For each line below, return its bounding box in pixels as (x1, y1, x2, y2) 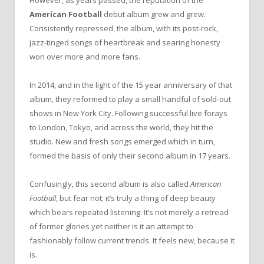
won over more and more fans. (29, 51, 140, 62)
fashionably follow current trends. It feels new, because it (29, 235, 235, 246)
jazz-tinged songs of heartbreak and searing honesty (29, 37, 220, 48)
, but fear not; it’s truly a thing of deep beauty (56, 193, 216, 204)
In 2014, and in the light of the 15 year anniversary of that (29, 80, 232, 91)
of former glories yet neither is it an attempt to (29, 221, 193, 232)
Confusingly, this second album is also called (29, 179, 190, 190)
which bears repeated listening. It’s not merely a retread (29, 207, 229, 218)
